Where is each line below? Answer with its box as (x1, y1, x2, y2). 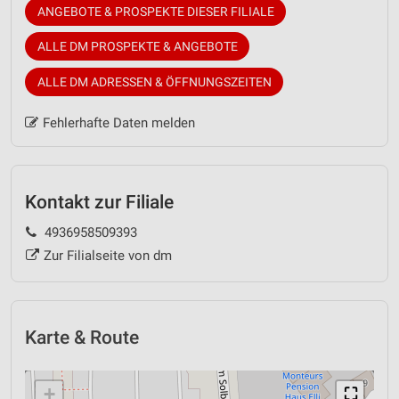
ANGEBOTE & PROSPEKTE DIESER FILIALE (37, 4, 274, 19)
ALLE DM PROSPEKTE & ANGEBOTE (37, 39, 238, 54)
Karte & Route (25, 327, 139, 349)
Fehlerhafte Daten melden (42, 114, 195, 131)
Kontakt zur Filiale (25, 191, 174, 213)
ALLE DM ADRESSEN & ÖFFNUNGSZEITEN (37, 74, 272, 89)
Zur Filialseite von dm (43, 248, 172, 265)
